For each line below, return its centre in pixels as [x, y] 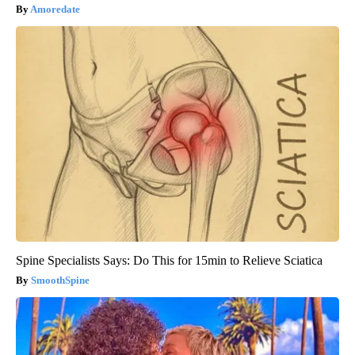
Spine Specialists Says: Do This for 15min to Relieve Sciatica [169, 260]
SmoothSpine [60, 280]
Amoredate [55, 9]
